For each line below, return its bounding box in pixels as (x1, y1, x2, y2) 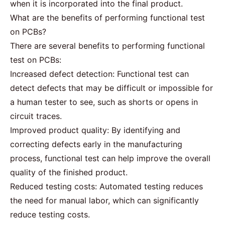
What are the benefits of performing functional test (10, 12, 205, 23)
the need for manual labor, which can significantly (10, 195, 199, 205)
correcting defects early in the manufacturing (10, 139, 182, 149)
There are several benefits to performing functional (10, 40, 205, 51)
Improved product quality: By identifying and (10, 125, 180, 135)
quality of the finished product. (10, 167, 128, 177)
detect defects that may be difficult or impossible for (10, 82, 213, 93)
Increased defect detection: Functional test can (10, 68, 189, 79)
